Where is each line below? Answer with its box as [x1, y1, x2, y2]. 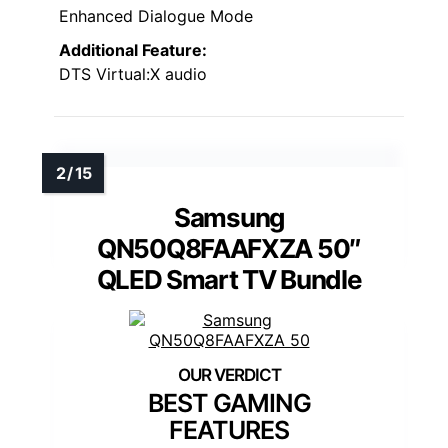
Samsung [174, 202, 284, 234]
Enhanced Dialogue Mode [59, 6, 253, 27]
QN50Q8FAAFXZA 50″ [97, 233, 361, 265]
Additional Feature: [59, 40, 207, 61]
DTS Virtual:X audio [59, 64, 207, 85]
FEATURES [169, 415, 289, 446]
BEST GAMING [147, 388, 311, 419]
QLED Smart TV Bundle [96, 264, 362, 296]
